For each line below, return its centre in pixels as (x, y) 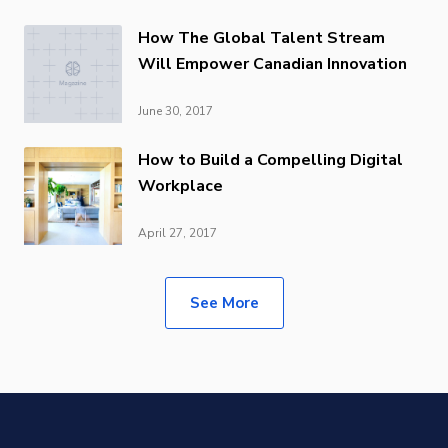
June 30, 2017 (175, 110)
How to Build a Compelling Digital (270, 159)
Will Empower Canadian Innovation (272, 63)
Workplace (180, 185)
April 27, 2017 (177, 232)
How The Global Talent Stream (261, 37)
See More (224, 302)
